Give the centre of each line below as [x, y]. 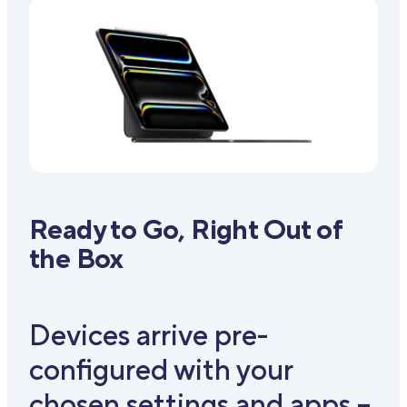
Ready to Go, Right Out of [185, 231]
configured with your [161, 370]
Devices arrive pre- [149, 335]
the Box [87, 260]
